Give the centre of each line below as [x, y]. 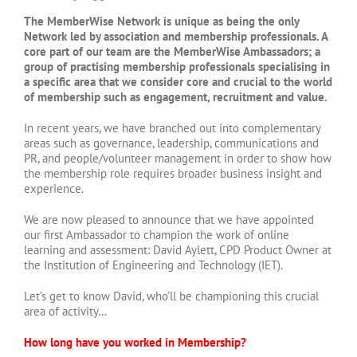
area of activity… [65, 311]
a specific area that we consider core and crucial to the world [178, 81]
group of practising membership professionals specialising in [177, 66]
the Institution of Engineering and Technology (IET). [153, 265]
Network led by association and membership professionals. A [176, 36]
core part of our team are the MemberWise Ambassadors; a [172, 51]
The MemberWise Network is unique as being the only [161, 21]
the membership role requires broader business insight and [173, 173]
